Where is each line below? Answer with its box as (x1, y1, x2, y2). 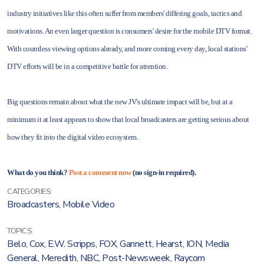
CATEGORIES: (7, 186, 52, 197)
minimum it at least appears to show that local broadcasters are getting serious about (7, 115, 249, 124)
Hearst (155, 237, 183, 250)
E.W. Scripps (47, 237, 95, 250)
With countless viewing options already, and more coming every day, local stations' (7, 44, 247, 53)
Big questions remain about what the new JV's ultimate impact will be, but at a (7, 97, 232, 106)
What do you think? (7, 168, 69, 177)
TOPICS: (7, 226, 33, 236)
